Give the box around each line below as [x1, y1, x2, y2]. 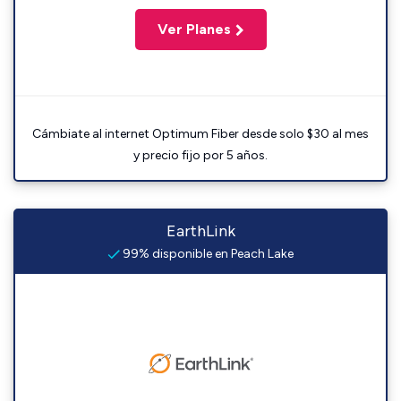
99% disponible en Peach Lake [120, 246, 294, 261]
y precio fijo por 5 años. [133, 148, 268, 163]
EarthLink [166, 221, 235, 241]
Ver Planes [157, 21, 231, 38]
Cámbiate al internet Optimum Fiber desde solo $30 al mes [32, 126, 369, 141]
